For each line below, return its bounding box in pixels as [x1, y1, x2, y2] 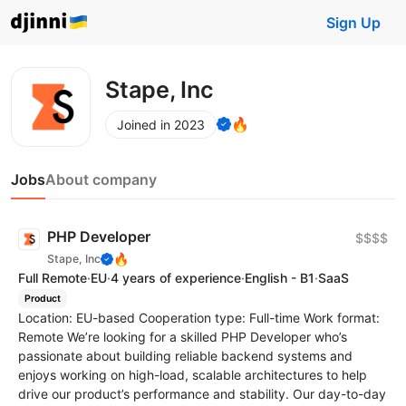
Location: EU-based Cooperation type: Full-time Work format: [18, 309, 380, 325]
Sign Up [326, 14, 381, 32]
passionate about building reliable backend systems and [18, 347, 353, 363]
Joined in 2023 [117, 116, 205, 132]
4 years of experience [111, 270, 241, 285]
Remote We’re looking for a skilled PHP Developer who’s [18, 328, 347, 344]
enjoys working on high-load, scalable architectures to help [18, 366, 367, 382]
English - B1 [245, 270, 314, 285]
